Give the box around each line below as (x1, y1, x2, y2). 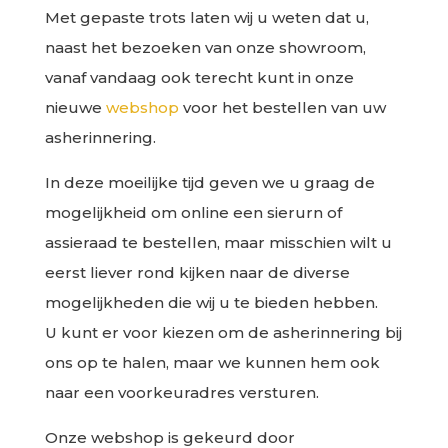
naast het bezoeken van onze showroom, (44, 38, 366, 57)
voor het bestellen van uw (178, 98, 386, 117)
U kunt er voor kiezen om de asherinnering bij (44, 323, 402, 342)
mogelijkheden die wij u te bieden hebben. (44, 293, 378, 312)
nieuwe (44, 98, 106, 117)
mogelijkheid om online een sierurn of (44, 203, 342, 222)
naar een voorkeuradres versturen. (44, 383, 319, 402)
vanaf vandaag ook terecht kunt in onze (44, 68, 354, 87)
